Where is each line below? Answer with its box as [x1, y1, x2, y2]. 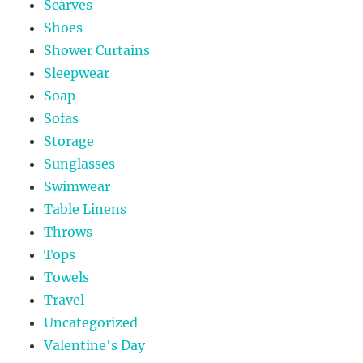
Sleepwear [44, 65, 110, 82]
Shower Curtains [44, 42, 151, 59]
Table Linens [44, 201, 127, 218]
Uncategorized [44, 314, 139, 331]
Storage [44, 133, 95, 150]
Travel [44, 292, 85, 309]
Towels [44, 269, 90, 286]
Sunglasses [44, 156, 116, 173]
